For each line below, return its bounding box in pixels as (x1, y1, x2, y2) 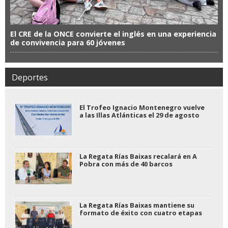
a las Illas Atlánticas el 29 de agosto (79, 110, 199, 120)
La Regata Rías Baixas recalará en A (79, 151, 197, 161)
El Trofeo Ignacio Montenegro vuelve (79, 102, 205, 112)
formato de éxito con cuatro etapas (79, 208, 202, 217)
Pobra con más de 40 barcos (79, 159, 173, 168)
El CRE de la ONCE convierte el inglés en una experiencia (10, 28, 216, 39)
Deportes (12, 71, 48, 83)
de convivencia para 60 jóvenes (10, 37, 125, 47)
